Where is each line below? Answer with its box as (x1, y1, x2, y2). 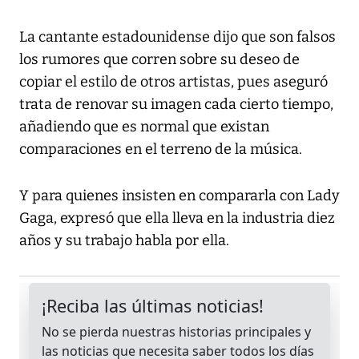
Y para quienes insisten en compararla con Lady (19, 187, 340, 205)
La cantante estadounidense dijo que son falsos (19, 28, 336, 46)
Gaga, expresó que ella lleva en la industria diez (19, 209, 335, 228)
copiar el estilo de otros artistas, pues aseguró (19, 73, 328, 91)
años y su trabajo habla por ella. (19, 232, 229, 250)
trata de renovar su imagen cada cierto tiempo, (19, 95, 333, 114)
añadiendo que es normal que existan (19, 118, 269, 136)
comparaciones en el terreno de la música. (19, 140, 302, 159)
